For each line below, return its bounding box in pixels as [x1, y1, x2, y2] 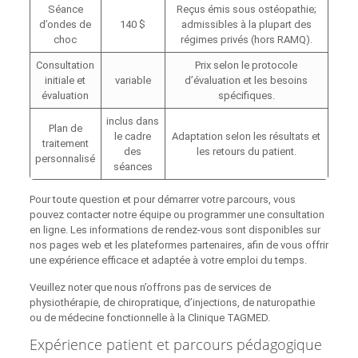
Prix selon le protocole [195, 58, 298, 71]
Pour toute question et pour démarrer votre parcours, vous [29, 193, 296, 205]
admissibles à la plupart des [181, 18, 312, 30]
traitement [42, 137, 89, 149]
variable [114, 74, 151, 86]
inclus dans [106, 114, 160, 127]
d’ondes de [39, 18, 92, 30]
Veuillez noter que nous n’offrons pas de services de [29, 280, 271, 293]
